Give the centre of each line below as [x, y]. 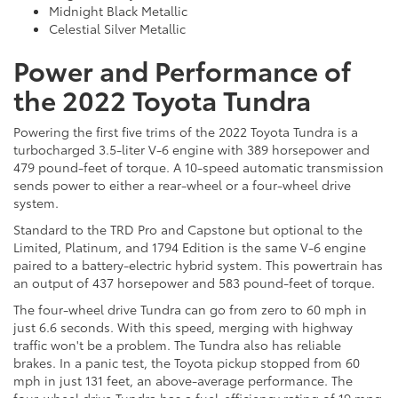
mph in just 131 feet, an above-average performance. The [183, 381]
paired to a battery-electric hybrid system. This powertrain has [198, 265]
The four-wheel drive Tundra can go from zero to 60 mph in [190, 310]
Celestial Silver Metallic [117, 29]
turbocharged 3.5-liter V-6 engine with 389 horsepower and [191, 150]
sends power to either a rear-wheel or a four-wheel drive [182, 185]
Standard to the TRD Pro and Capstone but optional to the [188, 230]
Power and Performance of [182, 70]
